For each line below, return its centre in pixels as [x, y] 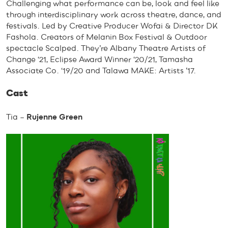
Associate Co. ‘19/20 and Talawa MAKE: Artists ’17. [102, 71]
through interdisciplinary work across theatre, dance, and [114, 15]
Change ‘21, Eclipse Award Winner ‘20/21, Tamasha [99, 60]
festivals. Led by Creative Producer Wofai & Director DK [112, 26]
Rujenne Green [54, 117]
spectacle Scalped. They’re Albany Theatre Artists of [106, 49]
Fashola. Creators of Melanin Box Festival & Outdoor [107, 37]
